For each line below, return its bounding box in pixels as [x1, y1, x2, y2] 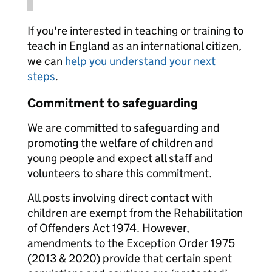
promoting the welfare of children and [27, 136, 214, 150]
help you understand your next [65, 54, 216, 68]
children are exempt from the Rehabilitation [27, 206, 243, 220]
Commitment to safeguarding [27, 95, 198, 111]
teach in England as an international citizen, [27, 39, 242, 53]
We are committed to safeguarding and [27, 121, 220, 135]
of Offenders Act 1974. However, [27, 221, 189, 235]
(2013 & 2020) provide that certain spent [27, 251, 232, 265]
